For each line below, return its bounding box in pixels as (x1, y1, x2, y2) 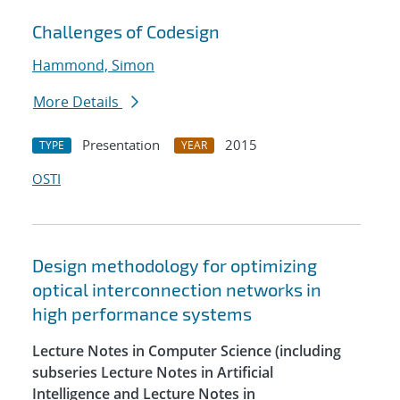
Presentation (82, 136, 160, 154)
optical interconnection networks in (32, 279, 321, 301)
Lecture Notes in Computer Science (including (32, 341, 341, 362)
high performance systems (32, 303, 252, 325)
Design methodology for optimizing (32, 254, 317, 277)
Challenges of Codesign (32, 21, 220, 43)
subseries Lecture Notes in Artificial (32, 362, 273, 383)
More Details (33, 92, 122, 112)
